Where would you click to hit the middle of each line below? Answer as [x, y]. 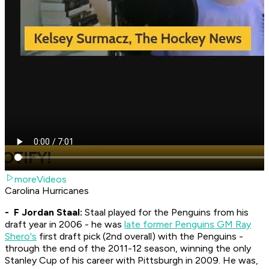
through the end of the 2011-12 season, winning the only [128, 249]
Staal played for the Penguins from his [167, 213]
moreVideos [41, 180]
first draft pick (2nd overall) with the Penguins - [140, 237]
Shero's [21, 237]
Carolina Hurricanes [47, 191]
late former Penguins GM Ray [188, 225]
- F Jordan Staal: [45, 213]
